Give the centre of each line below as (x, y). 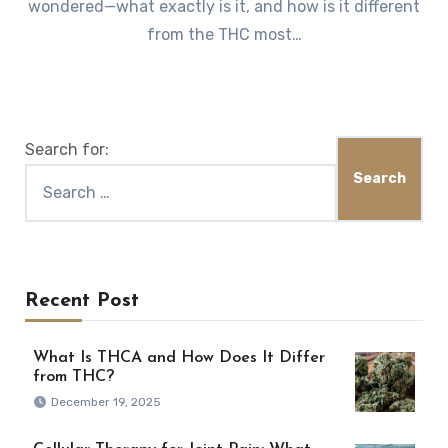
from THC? (73, 377)
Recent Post (81, 301)
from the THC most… (224, 34)
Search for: (66, 150)
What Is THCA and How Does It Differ (178, 358)
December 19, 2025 (105, 402)
